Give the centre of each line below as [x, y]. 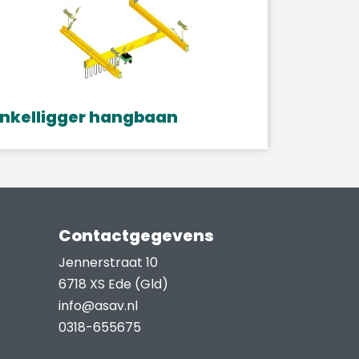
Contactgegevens [136, 236]
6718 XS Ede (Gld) [113, 284]
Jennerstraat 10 [108, 263]
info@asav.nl [98, 306]
